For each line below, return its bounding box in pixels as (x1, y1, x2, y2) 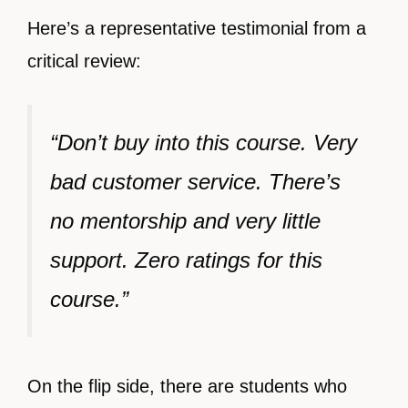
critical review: (27, 51, 141, 72)
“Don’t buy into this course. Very (50, 130, 357, 156)
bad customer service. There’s (50, 169, 341, 195)
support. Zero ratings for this (50, 248, 322, 273)
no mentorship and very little (50, 209, 321, 234)
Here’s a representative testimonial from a (27, 18, 366, 39)
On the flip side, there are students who (27, 376, 347, 397)
